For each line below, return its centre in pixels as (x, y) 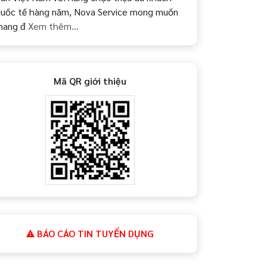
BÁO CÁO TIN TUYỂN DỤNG (94, 233)
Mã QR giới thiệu (90, 81)
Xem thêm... (52, 26)
